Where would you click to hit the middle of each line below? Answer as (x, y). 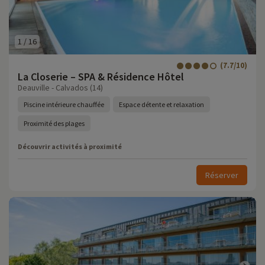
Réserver (222, 175)
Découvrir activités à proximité (70, 146)
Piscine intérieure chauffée (64, 104)
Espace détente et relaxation (161, 104)
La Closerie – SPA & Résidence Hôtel (101, 77)
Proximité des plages (54, 123)
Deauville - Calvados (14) (60, 88)
